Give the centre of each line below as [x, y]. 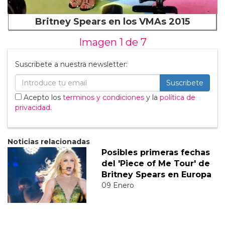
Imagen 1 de [109, 42]
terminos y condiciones [103, 97]
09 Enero [118, 185]
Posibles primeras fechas [155, 152]
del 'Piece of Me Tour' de [155, 163]
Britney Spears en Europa [156, 174]
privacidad [33, 107]
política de [178, 97]
